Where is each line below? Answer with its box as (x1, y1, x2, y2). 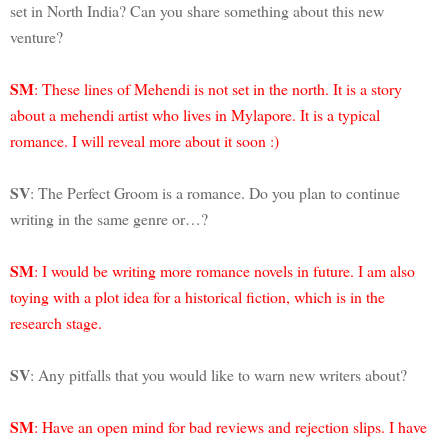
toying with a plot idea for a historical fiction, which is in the (10, 285, 385, 307)
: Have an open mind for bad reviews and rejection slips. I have (34, 415, 427, 437)
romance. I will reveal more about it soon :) (10, 129, 279, 151)
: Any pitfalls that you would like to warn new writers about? (30, 363, 412, 385)
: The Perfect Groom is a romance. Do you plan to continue (30, 181, 400, 203)
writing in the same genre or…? (10, 207, 208, 229)
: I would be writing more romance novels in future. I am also (34, 259, 415, 281)
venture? (10, 25, 63, 47)
